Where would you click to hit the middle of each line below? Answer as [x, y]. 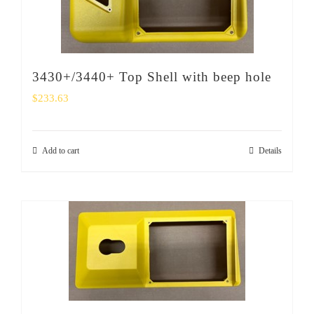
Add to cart [61, 151]
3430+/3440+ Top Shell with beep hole [152, 77]
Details [270, 151]
